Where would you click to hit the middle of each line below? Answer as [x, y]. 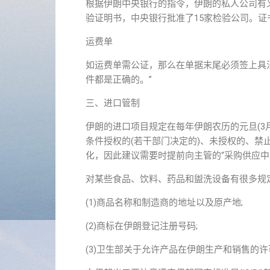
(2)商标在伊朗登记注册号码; [142, 226]
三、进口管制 [113, 103]
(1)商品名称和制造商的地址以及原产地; [164, 202]
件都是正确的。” [119, 80]
